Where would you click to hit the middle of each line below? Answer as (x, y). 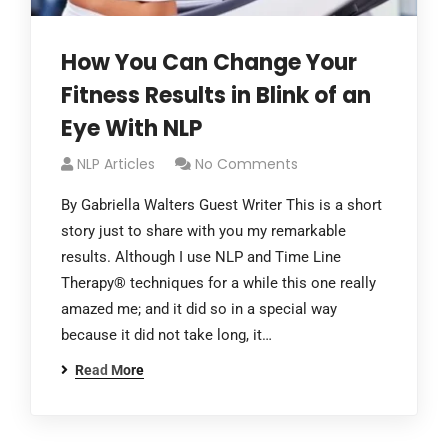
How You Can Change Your (209, 62)
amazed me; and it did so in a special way (199, 309)
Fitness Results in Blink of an (216, 95)
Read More (109, 370)
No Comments (246, 164)
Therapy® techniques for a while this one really (218, 283)
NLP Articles (116, 164)
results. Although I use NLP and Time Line (201, 257)
